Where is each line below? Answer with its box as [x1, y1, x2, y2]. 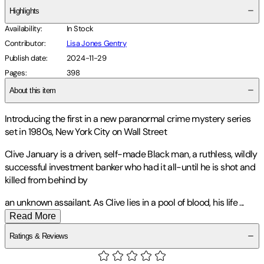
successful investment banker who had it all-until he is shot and [5, 160, 256, 173]
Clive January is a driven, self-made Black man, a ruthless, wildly [5, 147, 258, 160]
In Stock [66, 23, 94, 34]
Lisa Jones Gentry [66, 38, 127, 48]
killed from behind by [5, 173, 88, 186]
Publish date [5, 52, 46, 63]
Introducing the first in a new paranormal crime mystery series [5, 112, 251, 125]
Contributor [5, 38, 45, 48]
